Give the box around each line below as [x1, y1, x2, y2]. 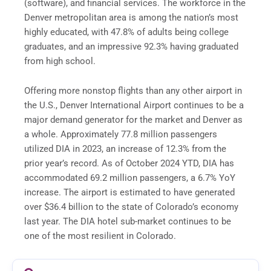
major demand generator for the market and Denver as [24, 114, 243, 126]
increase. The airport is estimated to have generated [24, 187, 235, 198]
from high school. [24, 55, 96, 67]
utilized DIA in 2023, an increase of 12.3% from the [24, 143, 226, 155]
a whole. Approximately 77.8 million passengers [24, 129, 217, 140]
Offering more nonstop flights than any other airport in [24, 85, 242, 97]
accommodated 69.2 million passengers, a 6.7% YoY [24, 172, 235, 184]
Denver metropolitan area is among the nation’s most [24, 11, 238, 23]
